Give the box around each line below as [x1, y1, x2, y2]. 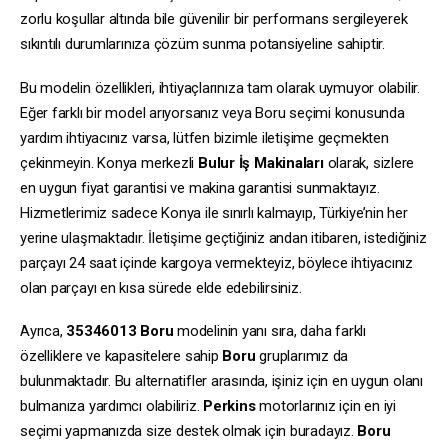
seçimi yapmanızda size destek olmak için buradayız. [20, 422, 358, 441]
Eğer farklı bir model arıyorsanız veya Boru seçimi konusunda [20, 103, 405, 122]
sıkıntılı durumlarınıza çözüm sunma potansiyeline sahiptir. [20, 35, 385, 54]
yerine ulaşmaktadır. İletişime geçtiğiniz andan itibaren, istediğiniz [20, 228, 427, 247]
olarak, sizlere [323, 153, 415, 172]
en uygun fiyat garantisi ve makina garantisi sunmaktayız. [20, 178, 380, 197]
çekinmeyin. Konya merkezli [20, 153, 198, 172]
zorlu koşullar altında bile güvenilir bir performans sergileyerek [20, 10, 408, 29]
